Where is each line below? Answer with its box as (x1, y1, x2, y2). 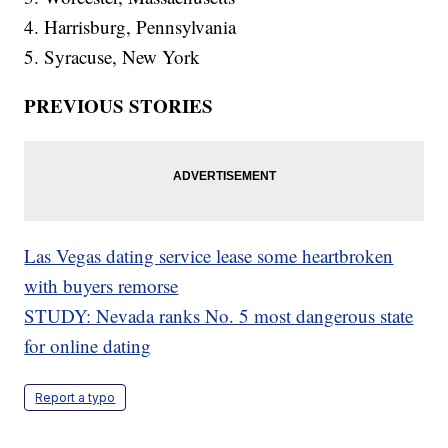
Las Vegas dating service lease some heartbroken (24, 243, 394, 269)
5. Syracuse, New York (24, 44, 201, 70)
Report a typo (35, 390, 116, 406)
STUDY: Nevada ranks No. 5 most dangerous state (24, 303, 414, 329)
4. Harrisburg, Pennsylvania (24, 14, 237, 40)
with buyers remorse (24, 273, 179, 299)
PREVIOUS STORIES (24, 92, 214, 120)
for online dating (24, 333, 152, 359)
